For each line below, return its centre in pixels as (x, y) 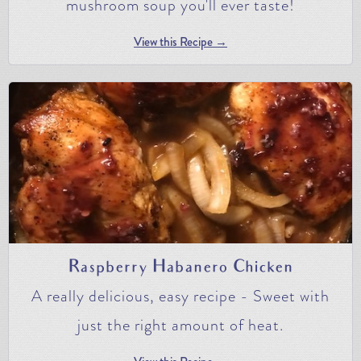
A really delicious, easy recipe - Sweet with (180, 296)
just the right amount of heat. (180, 325)
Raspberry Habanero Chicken (180, 268)
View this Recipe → (180, 41)
